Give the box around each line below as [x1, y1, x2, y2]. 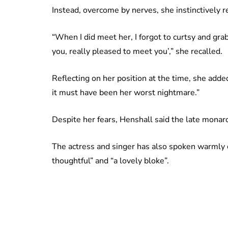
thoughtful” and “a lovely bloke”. [52, 155, 169, 167]
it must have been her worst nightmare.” [52, 87, 199, 99]
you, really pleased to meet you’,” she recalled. [52, 46, 222, 58]
